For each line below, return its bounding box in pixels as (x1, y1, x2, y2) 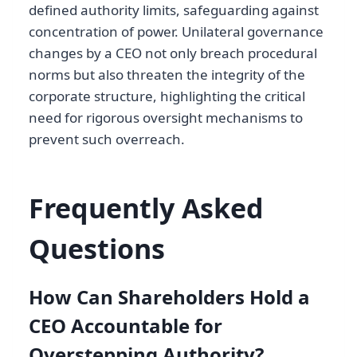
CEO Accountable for (29, 312, 222, 339)
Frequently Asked (29, 189, 264, 226)
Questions (29, 229, 165, 267)
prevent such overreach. (29, 129, 185, 148)
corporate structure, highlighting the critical (29, 86, 305, 105)
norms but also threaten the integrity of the (29, 65, 305, 84)
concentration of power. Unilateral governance (29, 22, 324, 41)
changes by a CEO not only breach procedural (29, 43, 317, 62)
